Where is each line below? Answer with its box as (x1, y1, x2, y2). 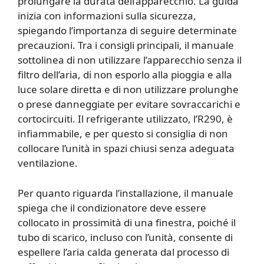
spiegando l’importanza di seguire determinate (18, 24, 237, 38)
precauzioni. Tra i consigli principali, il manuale (18, 38, 234, 52)
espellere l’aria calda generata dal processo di (18, 245, 229, 259)
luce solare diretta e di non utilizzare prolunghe (18, 82, 239, 97)
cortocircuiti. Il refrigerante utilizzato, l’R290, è (18, 112, 233, 126)
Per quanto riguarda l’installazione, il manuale (18, 186, 233, 200)
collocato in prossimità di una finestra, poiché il (18, 215, 236, 229)
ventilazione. (18, 156, 78, 170)
